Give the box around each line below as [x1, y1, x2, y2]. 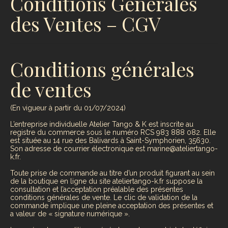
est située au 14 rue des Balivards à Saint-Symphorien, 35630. [10, 136, 211, 145]
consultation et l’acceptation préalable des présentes [10, 185, 183, 194]
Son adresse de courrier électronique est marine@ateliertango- [10, 145, 218, 153]
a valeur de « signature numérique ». [10, 210, 130, 218]
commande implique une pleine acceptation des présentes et [10, 202, 213, 210]
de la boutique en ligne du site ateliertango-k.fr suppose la [10, 177, 203, 186]
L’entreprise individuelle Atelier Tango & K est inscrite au [10, 120, 193, 129]
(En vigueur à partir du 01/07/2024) [10, 104, 126, 112]
